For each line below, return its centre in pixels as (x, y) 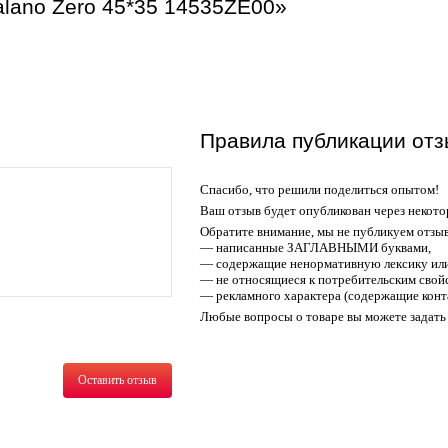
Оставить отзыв (118, 380)
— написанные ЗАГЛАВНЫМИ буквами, (315, 247)
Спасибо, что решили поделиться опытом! (319, 189)
